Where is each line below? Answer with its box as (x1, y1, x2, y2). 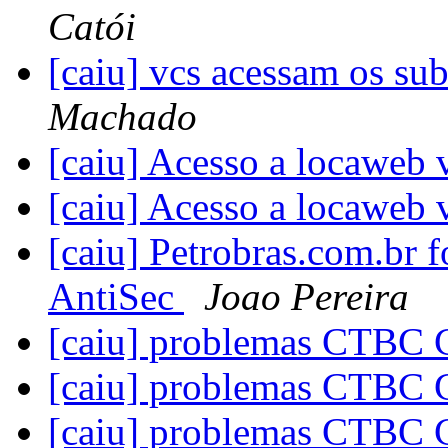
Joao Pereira (204, 275, 409, 319)
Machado (48, 95, 197, 139)
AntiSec (48, 275, 184, 319)
